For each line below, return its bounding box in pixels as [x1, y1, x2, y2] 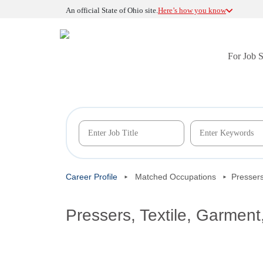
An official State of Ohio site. [66, 6, 158, 15]
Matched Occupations [135, 172, 216, 181]
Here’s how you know [158, 6, 226, 15]
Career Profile [66, 172, 117, 181]
